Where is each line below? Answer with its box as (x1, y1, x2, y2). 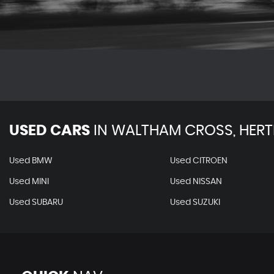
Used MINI (9, 177, 49, 186)
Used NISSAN (169, 177, 222, 186)
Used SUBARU (9, 198, 63, 207)
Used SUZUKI (169, 198, 220, 207)
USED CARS (9, 124, 90, 138)
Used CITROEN (169, 157, 228, 165)
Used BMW (9, 157, 53, 165)
